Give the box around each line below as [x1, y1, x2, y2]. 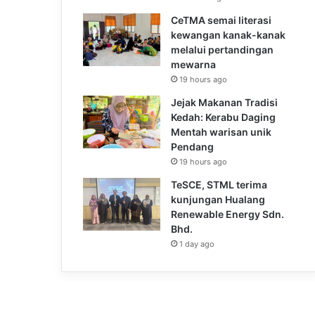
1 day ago [179, 238, 214, 249]
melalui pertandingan [171, 43, 274, 56]
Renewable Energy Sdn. [171, 207, 284, 220]
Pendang [171, 140, 214, 153]
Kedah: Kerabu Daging [171, 110, 276, 123]
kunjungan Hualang [171, 193, 265, 205]
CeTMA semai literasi [171, 13, 271, 26]
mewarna [171, 58, 216, 70]
